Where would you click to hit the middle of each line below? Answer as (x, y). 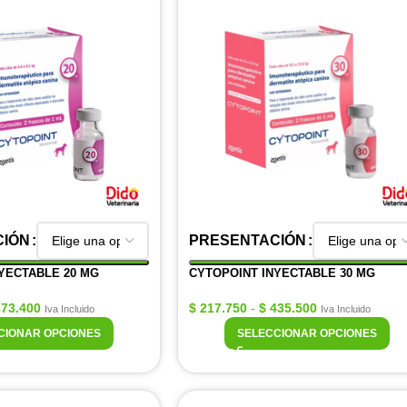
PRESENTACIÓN (248, 240)
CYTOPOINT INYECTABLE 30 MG (282, 273)
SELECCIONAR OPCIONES (307, 333)
